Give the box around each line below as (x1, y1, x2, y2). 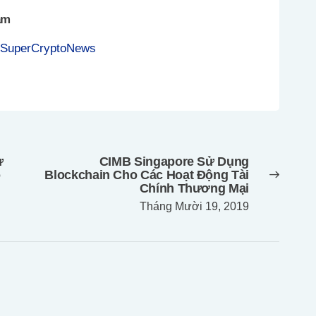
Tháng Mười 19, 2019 (139, 200, 249, 212)
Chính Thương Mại (139, 181, 249, 196)
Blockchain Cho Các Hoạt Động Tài (44, 168, 249, 183)
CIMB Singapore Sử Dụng (99, 154, 249, 169)
